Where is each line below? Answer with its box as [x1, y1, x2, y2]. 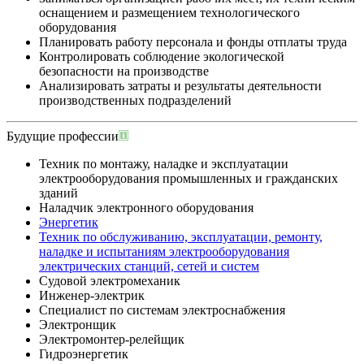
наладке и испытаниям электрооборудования [39, 245, 289, 259]
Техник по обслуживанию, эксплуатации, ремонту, [39, 230, 323, 245]
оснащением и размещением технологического [39, 6, 300, 20]
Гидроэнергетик [39, 347, 128, 362]
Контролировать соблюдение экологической [39, 50, 284, 64]
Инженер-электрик [39, 288, 145, 303]
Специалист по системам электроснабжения [39, 303, 285, 318]
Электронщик [39, 318, 116, 332]
